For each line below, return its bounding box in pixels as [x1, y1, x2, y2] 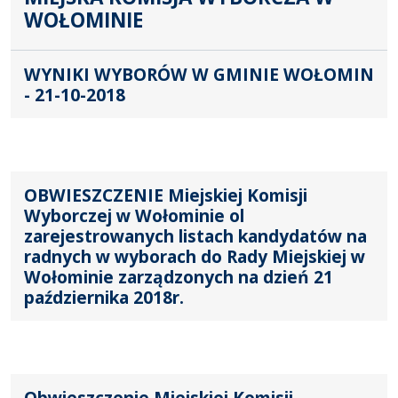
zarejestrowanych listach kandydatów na [24, 223, 367, 248]
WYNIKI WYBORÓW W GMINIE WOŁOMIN [24, 61, 374, 86]
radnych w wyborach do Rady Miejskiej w [24, 243, 365, 268]
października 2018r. [24, 284, 184, 309]
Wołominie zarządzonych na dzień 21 [24, 264, 333, 289]
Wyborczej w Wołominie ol [24, 203, 244, 227]
